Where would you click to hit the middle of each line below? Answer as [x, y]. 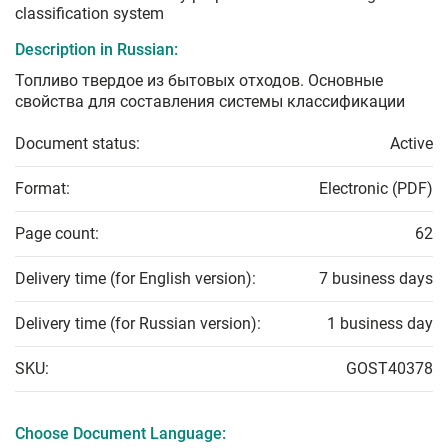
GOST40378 [389, 369]
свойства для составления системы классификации [210, 102]
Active [411, 144]
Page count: [57, 234]
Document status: [77, 144]
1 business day [380, 324]
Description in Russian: [96, 50]
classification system [89, 14]
